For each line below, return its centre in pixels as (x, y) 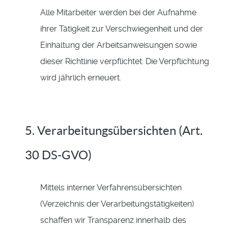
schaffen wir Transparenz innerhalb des (113, 220)
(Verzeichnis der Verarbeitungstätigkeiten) (117, 204)
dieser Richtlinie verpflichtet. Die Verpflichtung (125, 62)
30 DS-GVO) (58, 155)
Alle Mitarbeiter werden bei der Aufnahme (118, 13)
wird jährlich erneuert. (81, 78)
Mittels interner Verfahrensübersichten (111, 188)
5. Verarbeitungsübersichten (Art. (114, 131)
